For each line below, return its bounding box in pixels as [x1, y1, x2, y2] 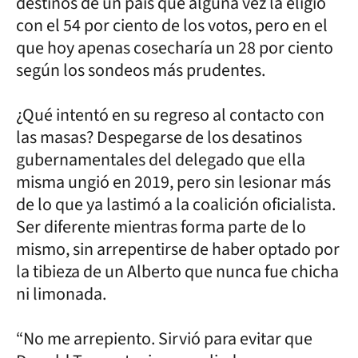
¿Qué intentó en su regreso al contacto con [16, 101, 324, 128]
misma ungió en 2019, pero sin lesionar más [16, 169, 331, 195]
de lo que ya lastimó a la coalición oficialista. [16, 191, 336, 217]
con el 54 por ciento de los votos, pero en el [16, 12, 328, 38]
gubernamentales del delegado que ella [16, 146, 305, 173]
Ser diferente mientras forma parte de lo [16, 213, 306, 240]
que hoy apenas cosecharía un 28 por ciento [16, 34, 333, 61]
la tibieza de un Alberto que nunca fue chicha [16, 258, 339, 284]
